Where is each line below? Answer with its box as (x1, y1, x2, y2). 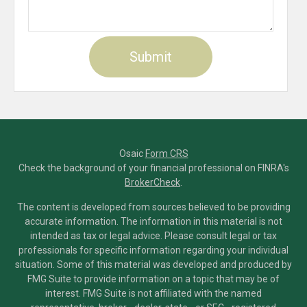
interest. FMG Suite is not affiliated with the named (45, 287, 262, 299)
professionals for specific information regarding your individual (19, 244, 288, 256)
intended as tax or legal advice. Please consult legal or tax (30, 230, 277, 241)
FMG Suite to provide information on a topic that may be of (27, 273, 280, 284)
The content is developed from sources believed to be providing (16, 201, 291, 212)
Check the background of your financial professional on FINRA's (18, 162, 289, 173)
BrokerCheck (125, 176, 180, 188)
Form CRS (145, 147, 188, 159)
